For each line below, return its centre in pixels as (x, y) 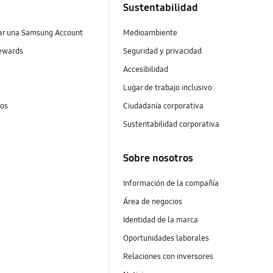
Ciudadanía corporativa (164, 106)
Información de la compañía (171, 184)
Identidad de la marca (160, 220)
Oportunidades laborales (166, 239)
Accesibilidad (145, 69)
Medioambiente (150, 33)
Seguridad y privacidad (162, 51)
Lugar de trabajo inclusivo (167, 87)
